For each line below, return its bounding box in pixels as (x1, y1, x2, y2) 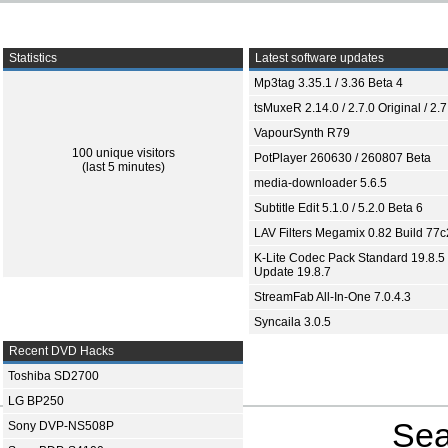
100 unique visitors (71, 146, 175, 160)
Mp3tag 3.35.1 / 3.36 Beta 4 (254, 76, 403, 90)
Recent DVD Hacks (6, 344, 114, 358)
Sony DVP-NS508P (8, 419, 114, 433)
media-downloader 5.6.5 (254, 176, 387, 190)
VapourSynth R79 (254, 126, 350, 140)
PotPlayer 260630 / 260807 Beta (254, 151, 431, 165)
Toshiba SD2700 (8, 369, 99, 383)
